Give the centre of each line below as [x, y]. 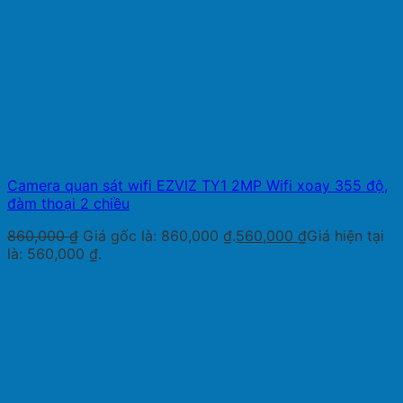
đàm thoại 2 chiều [68, 203]
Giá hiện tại [345, 235]
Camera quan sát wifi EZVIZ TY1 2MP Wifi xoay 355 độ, [197, 185]
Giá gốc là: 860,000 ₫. [159, 235]
